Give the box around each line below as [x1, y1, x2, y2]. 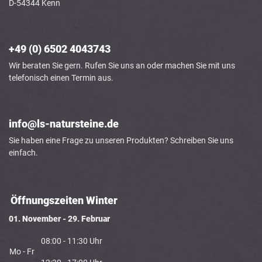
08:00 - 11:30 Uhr [41, 236, 102, 246]
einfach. [9, 148, 38, 158]
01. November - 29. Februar [9, 214, 110, 224]
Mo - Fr [9, 247, 40, 257]
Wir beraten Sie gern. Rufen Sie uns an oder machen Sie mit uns [9, 61, 235, 71]
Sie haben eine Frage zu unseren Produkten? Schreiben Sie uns [9, 136, 233, 146]
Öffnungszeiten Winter [11, 194, 118, 207]
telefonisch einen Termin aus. [9, 73, 113, 83]
